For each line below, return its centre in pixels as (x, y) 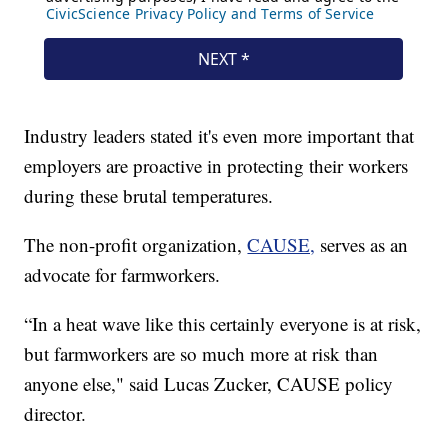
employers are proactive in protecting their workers (216, 165)
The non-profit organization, (136, 244)
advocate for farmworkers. (122, 274)
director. (55, 413)
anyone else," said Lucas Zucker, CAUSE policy (209, 383)
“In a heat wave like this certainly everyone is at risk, (223, 323)
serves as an (362, 244)
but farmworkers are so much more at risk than (201, 353)
